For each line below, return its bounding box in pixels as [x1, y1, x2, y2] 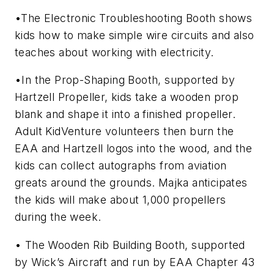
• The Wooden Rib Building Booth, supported [15, 238, 245, 251]
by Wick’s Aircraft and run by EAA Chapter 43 [15, 255, 255, 268]
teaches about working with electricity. [15, 45, 214, 59]
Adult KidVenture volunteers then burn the [15, 125, 234, 138]
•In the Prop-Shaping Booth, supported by [15, 73, 235, 87]
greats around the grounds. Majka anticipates [15, 176, 248, 190]
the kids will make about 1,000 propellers [15, 193, 226, 207]
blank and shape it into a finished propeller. [15, 108, 235, 121]
